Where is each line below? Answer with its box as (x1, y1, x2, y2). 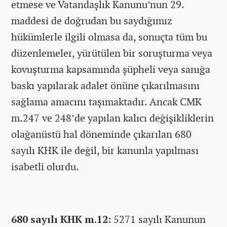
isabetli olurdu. (11, 160, 79, 173)
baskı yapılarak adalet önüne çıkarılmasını (11, 79, 200, 92)
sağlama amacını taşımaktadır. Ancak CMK (11, 95, 202, 108)
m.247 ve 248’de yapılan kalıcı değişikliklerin (11, 111, 214, 125)
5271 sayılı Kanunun (111, 212, 206, 226)
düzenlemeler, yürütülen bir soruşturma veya (11, 46, 212, 60)
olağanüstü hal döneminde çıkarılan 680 (11, 127, 192, 141)
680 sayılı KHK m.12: (11, 212, 111, 226)
